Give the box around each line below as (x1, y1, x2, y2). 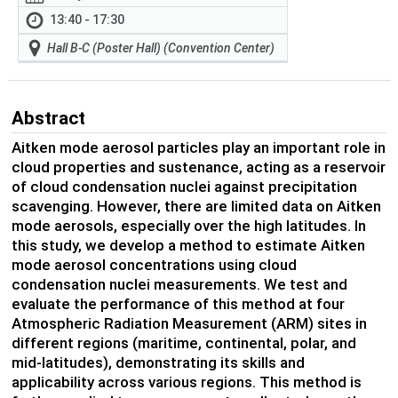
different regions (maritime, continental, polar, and (11, 334, 356, 353)
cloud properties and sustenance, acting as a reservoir (11, 158, 386, 177)
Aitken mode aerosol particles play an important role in (11, 139, 386, 157)
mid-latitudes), (11, 354, 115, 372)
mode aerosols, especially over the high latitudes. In (11, 217, 366, 235)
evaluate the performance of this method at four (11, 295, 345, 314)
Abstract (11, 107, 85, 129)
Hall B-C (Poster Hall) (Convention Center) (47, 40, 275, 55)
